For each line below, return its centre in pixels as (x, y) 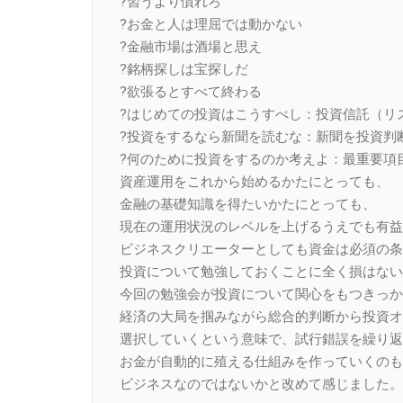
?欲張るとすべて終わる (191, 91)
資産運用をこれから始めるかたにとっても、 (255, 181)
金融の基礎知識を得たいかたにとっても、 (248, 204)
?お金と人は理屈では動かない (211, 24)
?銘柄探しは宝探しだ (184, 69)
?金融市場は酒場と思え (191, 46)
